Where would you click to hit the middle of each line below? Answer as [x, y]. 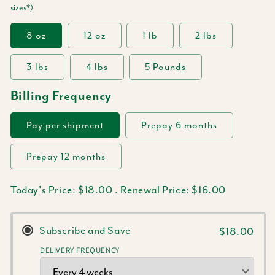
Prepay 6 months [179, 125]
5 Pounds [166, 67]
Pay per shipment [65, 125]
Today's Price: [44, 190]
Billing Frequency [61, 96]
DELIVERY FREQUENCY [80, 250]
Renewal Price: [156, 190]
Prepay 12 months [66, 157]
